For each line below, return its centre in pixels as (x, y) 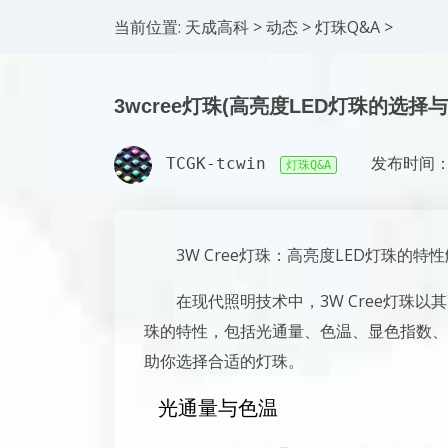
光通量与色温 (218, 408)
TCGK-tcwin (216, 164)
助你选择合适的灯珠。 (224, 361)
